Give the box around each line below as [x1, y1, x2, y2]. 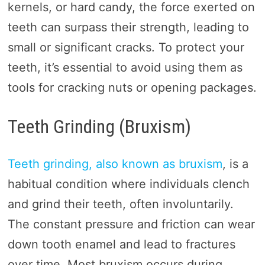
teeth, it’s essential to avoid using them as [7, 60, 243, 75]
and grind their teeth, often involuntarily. [7, 196, 234, 211]
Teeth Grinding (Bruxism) [7, 115, 191, 138]
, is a [222, 156, 248, 171]
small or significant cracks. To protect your [7, 40, 244, 54]
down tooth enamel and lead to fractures [7, 237, 235, 251]
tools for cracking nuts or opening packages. [7, 80, 257, 95]
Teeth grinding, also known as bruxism [7, 156, 222, 171]
